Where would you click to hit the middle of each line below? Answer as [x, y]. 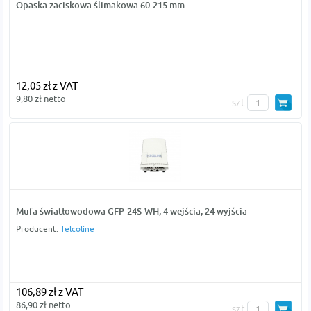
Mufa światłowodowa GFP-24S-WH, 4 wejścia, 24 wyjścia [131, 211]
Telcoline [77, 229]
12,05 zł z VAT [47, 86]
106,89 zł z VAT [49, 292]
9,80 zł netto [41, 99]
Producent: [38, 229]
